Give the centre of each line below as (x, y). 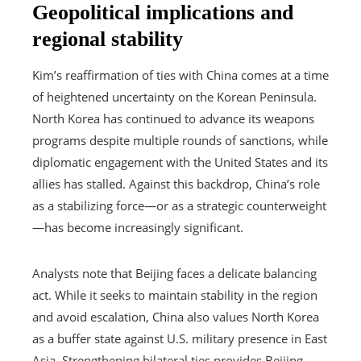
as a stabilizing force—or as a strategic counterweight (179, 205)
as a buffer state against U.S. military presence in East (180, 338)
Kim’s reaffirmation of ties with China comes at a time (180, 75)
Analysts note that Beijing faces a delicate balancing (174, 273)
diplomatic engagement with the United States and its (180, 162)
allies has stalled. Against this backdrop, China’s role (176, 183)
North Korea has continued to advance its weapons (173, 118)
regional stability (108, 39)
